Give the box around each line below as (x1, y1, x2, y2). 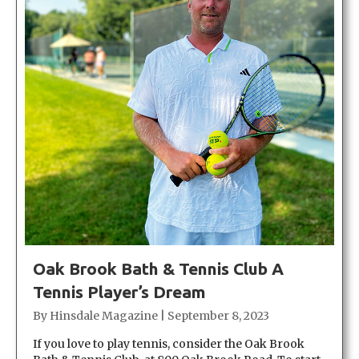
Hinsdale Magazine (50, 308, 158, 323)
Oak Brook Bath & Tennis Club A (33, 258, 284, 278)
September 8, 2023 (167, 308, 269, 323)
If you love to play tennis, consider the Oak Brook (33, 336, 305, 351)
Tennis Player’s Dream (33, 281, 206, 301)
